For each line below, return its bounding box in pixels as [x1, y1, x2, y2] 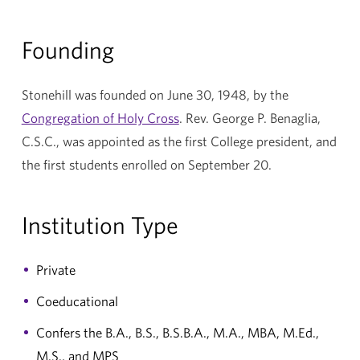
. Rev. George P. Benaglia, [178, 109, 321, 125]
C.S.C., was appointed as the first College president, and [21, 133, 337, 149]
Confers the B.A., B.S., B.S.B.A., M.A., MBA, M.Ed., [35, 324, 319, 340]
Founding [21, 35, 114, 63]
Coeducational [35, 292, 118, 309]
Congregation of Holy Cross [21, 109, 179, 125]
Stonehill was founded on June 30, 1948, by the [21, 86, 288, 102]
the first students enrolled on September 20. [21, 156, 272, 172]
